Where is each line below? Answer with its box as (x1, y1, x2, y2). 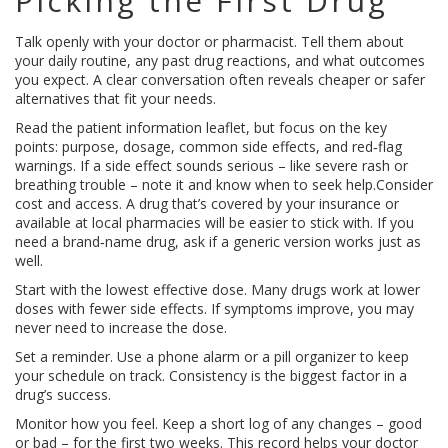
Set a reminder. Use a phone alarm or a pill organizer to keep (15, 347, 409, 366)
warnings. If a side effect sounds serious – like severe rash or (15, 156, 408, 175)
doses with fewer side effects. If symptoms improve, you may (15, 299, 414, 318)
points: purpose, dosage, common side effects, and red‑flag (15, 137, 402, 156)
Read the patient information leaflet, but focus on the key (15, 118, 387, 137)
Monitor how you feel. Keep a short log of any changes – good (15, 414, 422, 433)
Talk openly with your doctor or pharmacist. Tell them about (15, 32, 404, 51)
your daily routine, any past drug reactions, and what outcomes (15, 51, 425, 70)
